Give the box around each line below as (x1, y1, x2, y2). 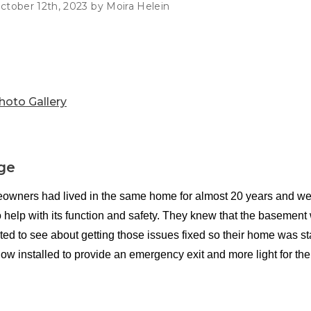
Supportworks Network (51, 11, 181, 25)
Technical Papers (207, 7, 301, 21)
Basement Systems (51, 29, 156, 43)
